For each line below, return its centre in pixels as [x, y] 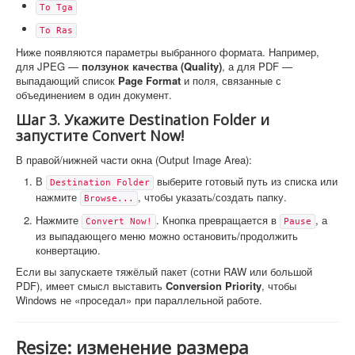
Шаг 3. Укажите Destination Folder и [143, 119]
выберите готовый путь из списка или [246, 181]
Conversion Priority [214, 285]
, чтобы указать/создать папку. [212, 197]
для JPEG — [49, 66]
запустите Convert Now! [100, 135]
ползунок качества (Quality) [152, 66]
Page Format [149, 80]
